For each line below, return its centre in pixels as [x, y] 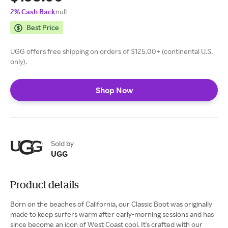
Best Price [43, 27]
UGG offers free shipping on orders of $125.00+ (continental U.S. [111, 51]
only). [19, 61]
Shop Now [114, 90]
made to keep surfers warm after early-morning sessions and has [112, 214]
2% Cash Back [33, 11]
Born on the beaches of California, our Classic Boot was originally [111, 204]
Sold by [62, 143]
